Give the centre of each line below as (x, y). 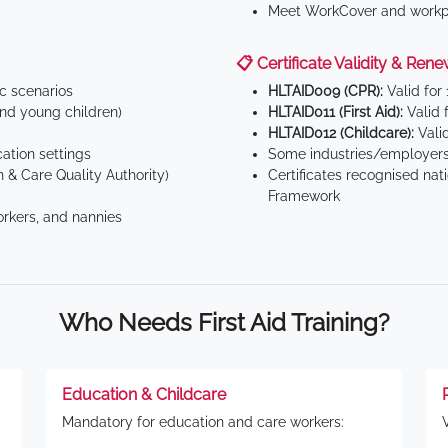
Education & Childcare (144, 394)
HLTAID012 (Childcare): (341, 133)
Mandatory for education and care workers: (203, 422)
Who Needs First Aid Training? (224, 322)
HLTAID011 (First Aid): (335, 112)
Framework (304, 196)
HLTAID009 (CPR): (325, 91)
